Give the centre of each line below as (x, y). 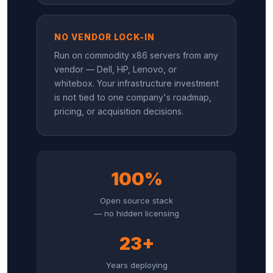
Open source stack (136, 200)
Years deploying (136, 265)
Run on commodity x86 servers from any (136, 55)
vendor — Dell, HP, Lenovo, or (115, 69)
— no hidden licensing (136, 213)
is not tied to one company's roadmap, (133, 97)
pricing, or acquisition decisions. (119, 111)
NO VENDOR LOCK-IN (105, 37)
